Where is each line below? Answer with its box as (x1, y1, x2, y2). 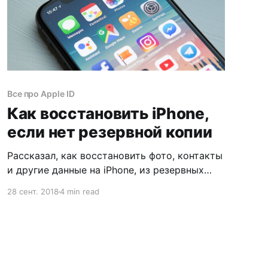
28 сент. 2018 (7, 187, 59, 197)
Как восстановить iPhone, (7, 104, 209, 123)
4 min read (59, 187, 99, 197)
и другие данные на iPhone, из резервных (7, 164, 204, 176)
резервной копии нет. (7, 193, 110, 205)
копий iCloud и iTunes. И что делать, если (7, 178, 203, 191)
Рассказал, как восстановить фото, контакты (7, 150, 223, 162)
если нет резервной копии (7, 123, 212, 142)
